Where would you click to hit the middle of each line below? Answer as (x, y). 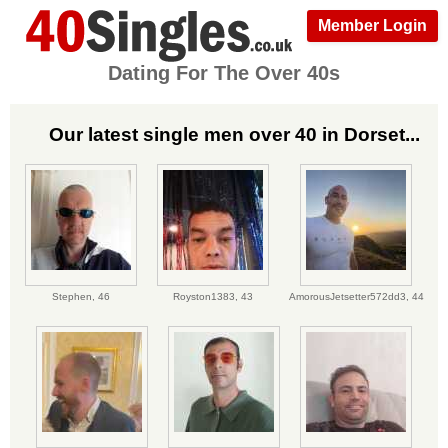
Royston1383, (206, 297)
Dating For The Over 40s (224, 73)
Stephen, (74, 297)
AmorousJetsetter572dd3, (350, 297)
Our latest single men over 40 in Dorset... (234, 134)
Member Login (372, 25)
